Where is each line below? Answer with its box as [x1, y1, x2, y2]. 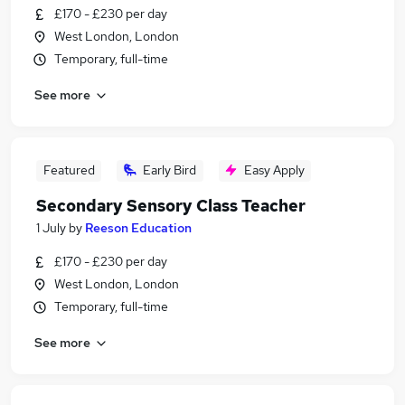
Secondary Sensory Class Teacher [36, 195, 306, 216]
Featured [42, 162, 95, 178]
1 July [36, 220, 66, 236]
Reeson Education [85, 220, 192, 236]
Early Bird [143, 162, 196, 178]
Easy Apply [243, 162, 305, 178]
